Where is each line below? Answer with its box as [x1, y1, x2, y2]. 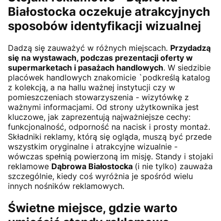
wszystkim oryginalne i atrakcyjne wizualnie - [8, 141, 178, 151]
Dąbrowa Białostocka [51, 161, 135, 171]
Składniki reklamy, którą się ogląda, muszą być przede [8, 131, 212, 142]
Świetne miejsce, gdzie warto [8, 200, 178, 215]
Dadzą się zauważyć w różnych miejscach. [8, 42, 170, 53]
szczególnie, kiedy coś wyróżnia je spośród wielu [8, 171, 193, 181]
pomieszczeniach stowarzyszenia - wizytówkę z [8, 92, 189, 102]
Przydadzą [170, 42, 211, 53]
